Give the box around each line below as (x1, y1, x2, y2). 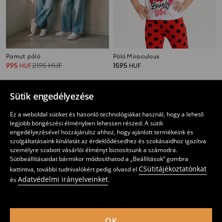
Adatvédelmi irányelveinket (18, 174, 108, 184)
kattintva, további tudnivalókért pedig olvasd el (10, 165, 139, 173)
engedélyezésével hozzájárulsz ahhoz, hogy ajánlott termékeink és (10, 128, 193, 136)
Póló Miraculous (113, 53, 160, 60)
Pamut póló (6, 53, 40, 60)
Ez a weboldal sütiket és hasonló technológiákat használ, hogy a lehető (10, 110, 204, 118)
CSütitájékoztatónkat (139, 164, 207, 173)
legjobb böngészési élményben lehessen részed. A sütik (10, 119, 163, 127)
